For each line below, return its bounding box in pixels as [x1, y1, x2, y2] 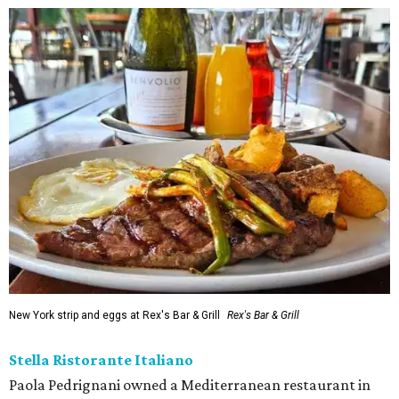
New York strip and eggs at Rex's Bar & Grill [9, 309, 220, 322]
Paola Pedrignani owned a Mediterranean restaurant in [9, 376, 370, 394]
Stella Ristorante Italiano [9, 351, 193, 369]
